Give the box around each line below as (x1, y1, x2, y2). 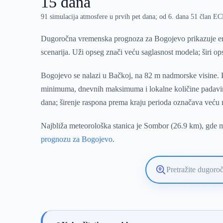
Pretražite (155, 169, 184, 177)
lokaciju (155, 177, 180, 186)
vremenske (155, 186, 189, 194)
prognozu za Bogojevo (41, 134, 113, 143)
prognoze (155, 194, 184, 203)
